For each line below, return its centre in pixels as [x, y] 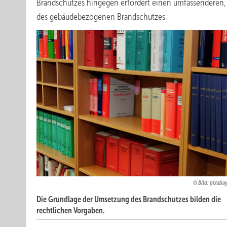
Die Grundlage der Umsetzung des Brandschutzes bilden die [129, 199]
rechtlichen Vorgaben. [70, 211]
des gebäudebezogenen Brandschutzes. [102, 17]
